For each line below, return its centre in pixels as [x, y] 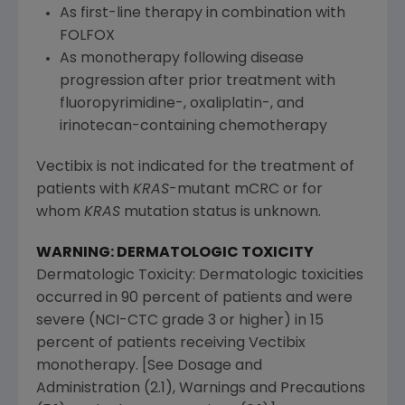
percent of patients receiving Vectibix [171, 343]
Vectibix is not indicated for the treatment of [195, 167]
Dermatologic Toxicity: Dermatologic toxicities [200, 275]
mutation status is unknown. [221, 212]
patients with [85, 189]
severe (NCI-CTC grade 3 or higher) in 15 [180, 320]
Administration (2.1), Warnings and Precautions [201, 388]
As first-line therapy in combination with [202, 13]
